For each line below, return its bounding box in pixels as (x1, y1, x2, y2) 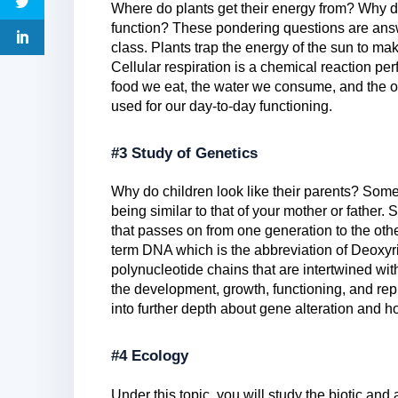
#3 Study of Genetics (111, 145, 258, 163)
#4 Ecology (111, 347, 188, 365)
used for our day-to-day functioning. (111, 99, 332, 115)
